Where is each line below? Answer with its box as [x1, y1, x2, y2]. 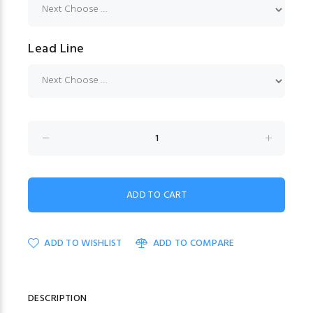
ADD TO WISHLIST [44, 235, 122, 252]
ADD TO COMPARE [152, 235, 235, 252]
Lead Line [28, 39, 85, 60]
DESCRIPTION [28, 291, 87, 307]
